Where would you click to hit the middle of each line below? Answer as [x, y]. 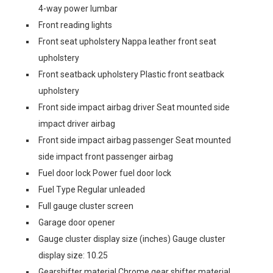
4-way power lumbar [78, 9]
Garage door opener [77, 222]
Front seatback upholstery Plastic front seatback [131, 74]
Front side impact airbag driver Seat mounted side [134, 107]
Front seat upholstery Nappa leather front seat [127, 41]
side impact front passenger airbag [106, 157]
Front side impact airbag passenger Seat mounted [135, 140]
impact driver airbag [77, 124]
